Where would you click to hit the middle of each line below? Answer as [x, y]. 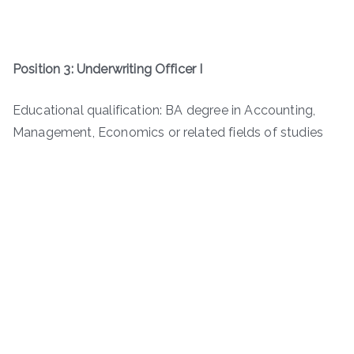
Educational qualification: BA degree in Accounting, [164, 111]
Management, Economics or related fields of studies [168, 133]
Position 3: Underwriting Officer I [108, 70]
